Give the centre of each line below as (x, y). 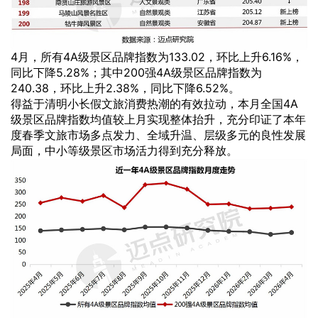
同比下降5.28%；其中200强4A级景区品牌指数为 (136, 73)
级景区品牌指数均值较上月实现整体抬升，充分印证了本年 (158, 120)
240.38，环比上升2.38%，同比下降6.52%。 (125, 88)
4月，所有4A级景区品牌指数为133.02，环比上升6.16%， (157, 57)
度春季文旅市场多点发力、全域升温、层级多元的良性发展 (158, 135)
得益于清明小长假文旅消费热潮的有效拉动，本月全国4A (154, 104)
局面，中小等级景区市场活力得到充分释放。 (124, 151)
